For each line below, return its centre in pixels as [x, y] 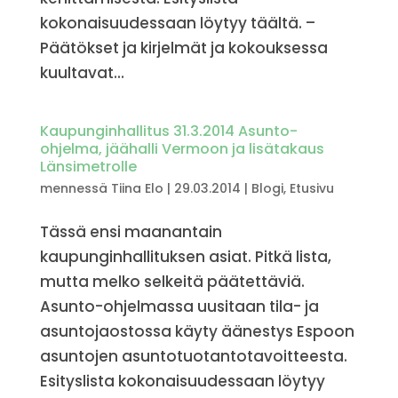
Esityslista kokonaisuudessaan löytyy [182, 381]
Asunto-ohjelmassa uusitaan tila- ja [179, 306]
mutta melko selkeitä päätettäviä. [172, 282]
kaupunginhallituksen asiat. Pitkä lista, [185, 257]
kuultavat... [82, 73]
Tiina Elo [137, 188]
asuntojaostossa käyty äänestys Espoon [197, 331]
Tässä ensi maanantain [131, 232]
